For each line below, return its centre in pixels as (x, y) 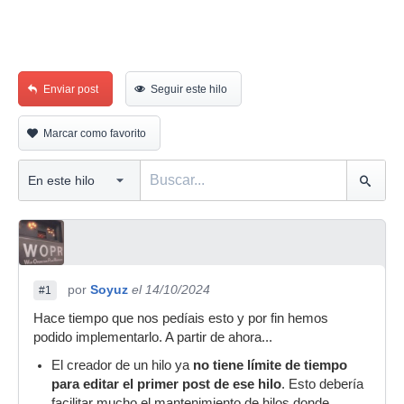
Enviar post (71, 89)
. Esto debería (322, 384)
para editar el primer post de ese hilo (166, 384)
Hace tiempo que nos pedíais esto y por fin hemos (181, 318)
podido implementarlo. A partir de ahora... (153, 337)
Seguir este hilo (189, 89)
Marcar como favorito (95, 133)
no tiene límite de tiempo (270, 365)
